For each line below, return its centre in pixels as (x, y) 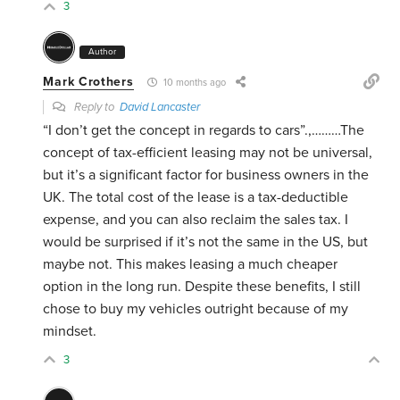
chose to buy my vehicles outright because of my (196, 309)
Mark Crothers (88, 82)
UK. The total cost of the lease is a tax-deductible (196, 198)
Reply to (96, 108)
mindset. (70, 332)
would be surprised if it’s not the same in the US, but (206, 242)
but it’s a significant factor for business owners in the (206, 175)
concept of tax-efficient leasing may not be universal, (208, 153)
